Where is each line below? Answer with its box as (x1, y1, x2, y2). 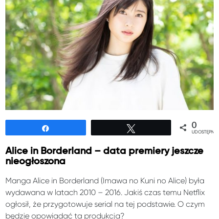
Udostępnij (56, 124, 90, 132)
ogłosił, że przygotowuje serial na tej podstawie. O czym (5, 199, 205, 209)
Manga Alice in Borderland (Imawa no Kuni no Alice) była (5, 176, 205, 186)
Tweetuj (141, 124, 166, 132)
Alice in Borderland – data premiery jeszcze (5, 147, 204, 156)
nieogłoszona (5, 157, 66, 167)
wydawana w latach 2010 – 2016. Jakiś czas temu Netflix (5, 188, 205, 197)
